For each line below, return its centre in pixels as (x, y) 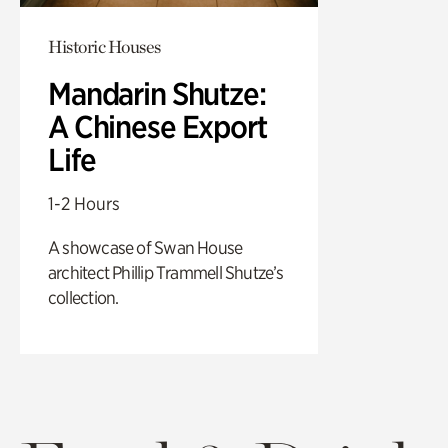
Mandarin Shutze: (157, 94)
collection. (83, 298)
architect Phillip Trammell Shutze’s (166, 273)
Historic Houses (104, 47)
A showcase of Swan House (145, 248)
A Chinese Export (157, 127)
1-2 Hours (84, 204)
